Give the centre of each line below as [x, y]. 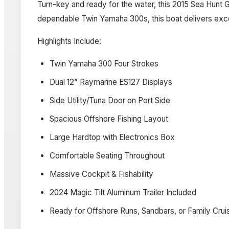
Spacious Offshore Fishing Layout [109, 119]
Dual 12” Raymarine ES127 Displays [111, 82]
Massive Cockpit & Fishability [101, 174]
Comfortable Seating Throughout [107, 155]
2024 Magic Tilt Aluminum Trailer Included [123, 192]
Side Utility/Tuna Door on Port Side [110, 100]
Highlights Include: [69, 41]
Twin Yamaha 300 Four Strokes [104, 63]
